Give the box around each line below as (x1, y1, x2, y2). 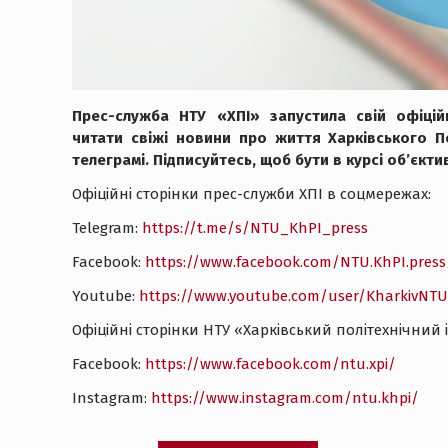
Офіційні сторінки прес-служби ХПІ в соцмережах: (72, 185, 431, 204)
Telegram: (72, 219, 142, 238)
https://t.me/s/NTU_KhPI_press (142, 219, 368, 238)
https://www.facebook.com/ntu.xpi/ (145, 355, 396, 374)
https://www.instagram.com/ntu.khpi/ (151, 389, 419, 408)
